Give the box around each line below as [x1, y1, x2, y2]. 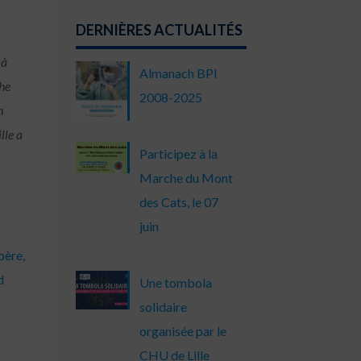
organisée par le [139, 323, 226, 338]
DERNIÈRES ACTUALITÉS [76, 21, 243, 39]
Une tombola [139, 275, 212, 290]
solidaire [139, 299, 187, 314]
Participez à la [139, 146, 218, 161]
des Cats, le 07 [139, 194, 218, 210]
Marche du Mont [139, 170, 233, 185]
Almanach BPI [139, 65, 218, 81]
